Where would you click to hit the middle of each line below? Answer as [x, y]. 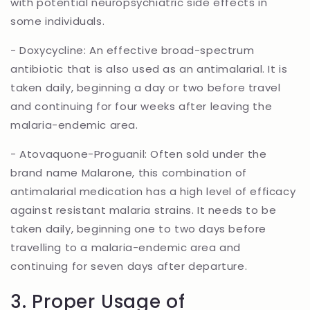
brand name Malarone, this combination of [129, 173]
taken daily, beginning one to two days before [139, 229]
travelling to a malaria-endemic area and [126, 248]
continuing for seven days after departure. [129, 266]
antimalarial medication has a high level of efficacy [153, 192]
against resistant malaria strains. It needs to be [144, 210]
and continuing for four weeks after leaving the [142, 107]
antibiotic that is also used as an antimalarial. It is [149, 69]
